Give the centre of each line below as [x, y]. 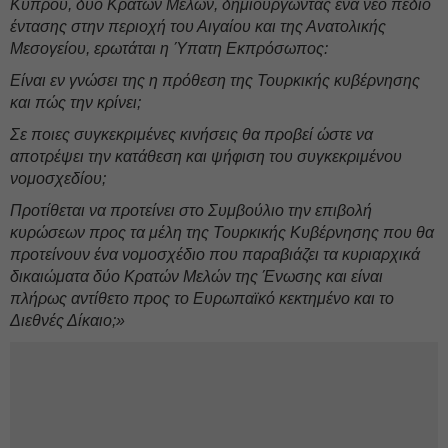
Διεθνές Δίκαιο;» [67, 320]
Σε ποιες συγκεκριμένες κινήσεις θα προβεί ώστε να [191, 134]
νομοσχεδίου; [58, 178]
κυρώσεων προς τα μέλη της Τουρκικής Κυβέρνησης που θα [222, 232]
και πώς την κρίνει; [75, 102]
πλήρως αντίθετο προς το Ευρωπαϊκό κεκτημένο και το [202, 298]
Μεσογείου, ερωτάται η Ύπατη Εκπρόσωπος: [169, 48]
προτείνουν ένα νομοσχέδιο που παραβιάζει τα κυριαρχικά [215, 254]
